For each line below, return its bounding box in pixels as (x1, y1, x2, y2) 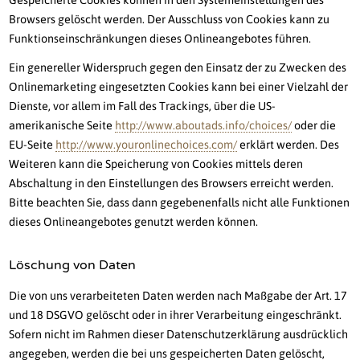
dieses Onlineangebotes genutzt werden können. (9, 215, 259, 229)
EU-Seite (9, 138, 56, 152)
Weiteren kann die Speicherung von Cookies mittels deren (9, 157, 304, 171)
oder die (292, 119, 337, 133)
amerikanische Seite (9, 119, 116, 133)
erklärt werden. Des (237, 138, 340, 152)
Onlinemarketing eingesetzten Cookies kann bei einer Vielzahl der (9, 80, 349, 94)
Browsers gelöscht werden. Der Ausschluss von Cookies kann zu (9, 13, 330, 27)
